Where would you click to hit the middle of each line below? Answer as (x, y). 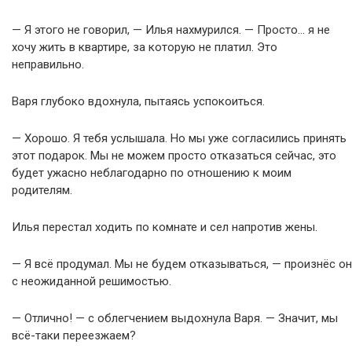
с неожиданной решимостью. (92, 281)
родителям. (42, 190)
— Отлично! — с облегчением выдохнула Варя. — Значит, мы (175, 318)
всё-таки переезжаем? (74, 335)
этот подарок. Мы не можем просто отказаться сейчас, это (174, 156)
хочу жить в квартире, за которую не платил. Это (145, 47)
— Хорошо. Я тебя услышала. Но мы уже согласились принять (179, 138)
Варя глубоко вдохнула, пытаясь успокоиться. (138, 101)
